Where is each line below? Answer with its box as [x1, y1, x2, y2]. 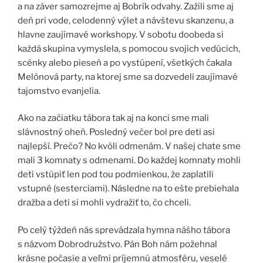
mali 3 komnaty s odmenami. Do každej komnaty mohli [18, 155, 241, 166]
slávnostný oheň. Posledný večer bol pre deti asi [18, 127, 215, 138]
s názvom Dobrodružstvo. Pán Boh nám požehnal [18, 238, 217, 249]
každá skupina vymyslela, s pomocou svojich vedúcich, [18, 43, 240, 54]
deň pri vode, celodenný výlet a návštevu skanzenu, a [18, 15, 234, 26]
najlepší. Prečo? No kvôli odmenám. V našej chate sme [18, 141, 241, 152]
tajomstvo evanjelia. [18, 85, 100, 96]
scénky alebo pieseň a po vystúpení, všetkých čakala [18, 57, 232, 68]
